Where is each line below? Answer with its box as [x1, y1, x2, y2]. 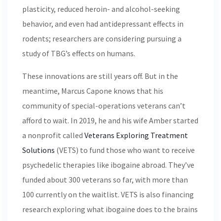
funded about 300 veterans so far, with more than [22, 175, 188, 184]
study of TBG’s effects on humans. [22, 48, 135, 58]
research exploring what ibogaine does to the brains [22, 204, 198, 214]
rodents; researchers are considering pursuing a [22, 34, 182, 43]
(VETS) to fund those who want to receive [55, 145, 195, 155]
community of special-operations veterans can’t [22, 101, 185, 110]
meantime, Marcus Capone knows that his [22, 86, 163, 96]
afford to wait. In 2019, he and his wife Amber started [22, 115, 198, 125]
